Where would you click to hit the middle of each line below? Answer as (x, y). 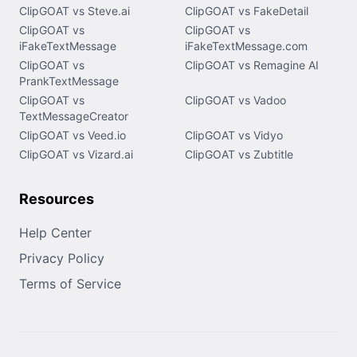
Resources (57, 198)
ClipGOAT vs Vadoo (235, 100)
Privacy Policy (62, 258)
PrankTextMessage (69, 80)
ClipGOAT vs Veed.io (73, 135)
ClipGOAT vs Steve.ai (75, 10)
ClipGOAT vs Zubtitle (239, 154)
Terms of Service (70, 283)
